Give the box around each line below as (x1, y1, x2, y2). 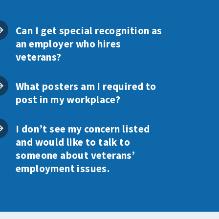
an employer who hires (15, 37, 121, 50)
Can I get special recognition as (15, 23, 162, 37)
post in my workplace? (15, 92, 121, 106)
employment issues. (15, 161, 110, 175)
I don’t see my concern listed (15, 122, 150, 135)
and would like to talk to (15, 135, 130, 149)
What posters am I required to (15, 79, 156, 93)
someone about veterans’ (15, 148, 135, 162)
